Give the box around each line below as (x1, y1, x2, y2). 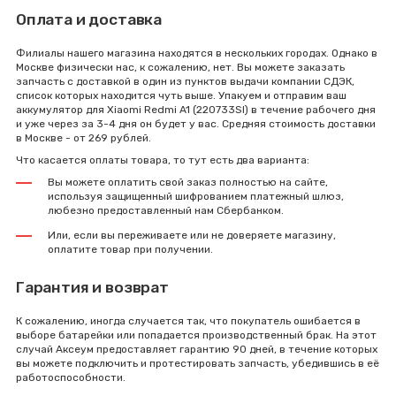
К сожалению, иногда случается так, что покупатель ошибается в (16, 315, 361, 327)
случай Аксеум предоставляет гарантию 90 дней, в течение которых (16, 343, 377, 355)
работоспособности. (16, 371, 126, 384)
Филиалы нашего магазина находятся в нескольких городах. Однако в (16, 47, 377, 59)
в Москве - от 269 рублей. (16, 132, 151, 144)
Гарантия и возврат (16, 278, 169, 296)
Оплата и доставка (16, 11, 163, 28)
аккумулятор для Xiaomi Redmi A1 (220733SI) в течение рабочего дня (16, 103, 376, 116)
